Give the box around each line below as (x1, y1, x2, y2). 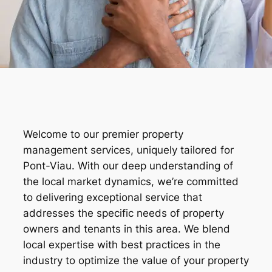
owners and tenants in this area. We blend (23, 223, 230, 236)
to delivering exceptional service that (23, 191, 202, 204)
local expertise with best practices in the (23, 239, 220, 251)
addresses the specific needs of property (23, 207, 224, 220)
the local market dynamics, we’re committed (23, 175, 239, 188)
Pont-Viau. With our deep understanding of (23, 160, 233, 172)
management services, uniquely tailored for (23, 144, 234, 157)
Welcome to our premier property (23, 128, 183, 141)
